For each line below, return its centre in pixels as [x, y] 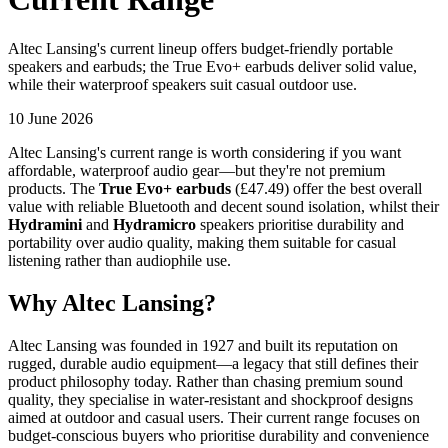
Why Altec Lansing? [112, 302]
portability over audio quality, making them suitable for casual [202, 242]
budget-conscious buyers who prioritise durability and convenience [218, 435]
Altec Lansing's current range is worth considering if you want [204, 152]
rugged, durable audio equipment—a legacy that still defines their [213, 363]
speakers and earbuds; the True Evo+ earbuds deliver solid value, [212, 66]
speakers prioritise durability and [300, 224]
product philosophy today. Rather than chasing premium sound [205, 381]
